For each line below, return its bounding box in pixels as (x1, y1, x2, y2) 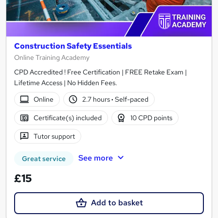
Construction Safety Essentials (14, 41, 132, 52)
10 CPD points (130, 113, 173, 123)
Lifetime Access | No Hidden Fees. (14, 78, 117, 88)
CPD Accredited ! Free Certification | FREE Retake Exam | (14, 68, 187, 77)
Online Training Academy (14, 53, 90, 62)
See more (78, 153, 113, 163)
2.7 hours (82, 95, 112, 104)
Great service (22, 154, 66, 163)
